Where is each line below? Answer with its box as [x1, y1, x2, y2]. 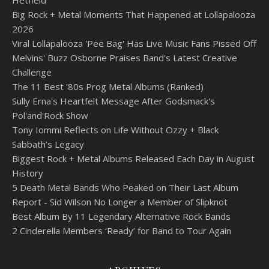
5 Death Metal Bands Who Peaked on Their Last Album [12, 181, 238, 193]
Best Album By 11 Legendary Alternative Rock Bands [12, 210, 231, 222]
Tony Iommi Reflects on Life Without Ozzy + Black [12, 123, 219, 136]
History [12, 166, 43, 179]
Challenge [12, 65, 52, 78]
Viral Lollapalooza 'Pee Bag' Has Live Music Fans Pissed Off [12, 37, 256, 49]
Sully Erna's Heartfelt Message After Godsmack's [12, 94, 215, 107]
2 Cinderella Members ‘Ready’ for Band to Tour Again [12, 224, 231, 237]
